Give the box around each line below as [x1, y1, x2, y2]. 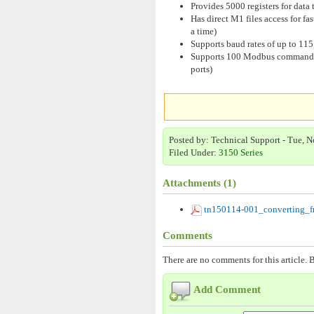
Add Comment [191, 284, 261, 296]
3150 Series [219, 147, 263, 158]
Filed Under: [169, 147, 219, 158]
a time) [191, 26, 217, 36]
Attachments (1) [163, 177, 236, 189]
